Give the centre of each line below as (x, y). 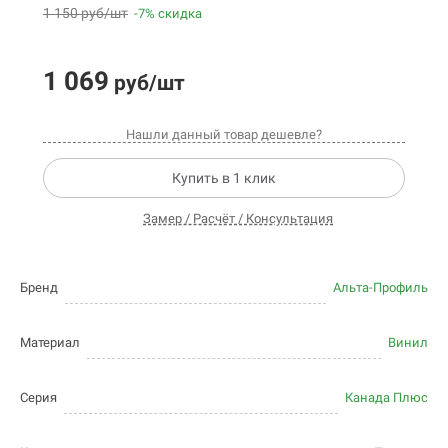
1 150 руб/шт (85, 13)
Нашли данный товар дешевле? (224, 135)
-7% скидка (168, 14)
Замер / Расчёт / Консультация (238, 218)
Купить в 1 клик (224, 178)
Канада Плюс (386, 398)
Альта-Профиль (380, 288)
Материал (50, 343)
